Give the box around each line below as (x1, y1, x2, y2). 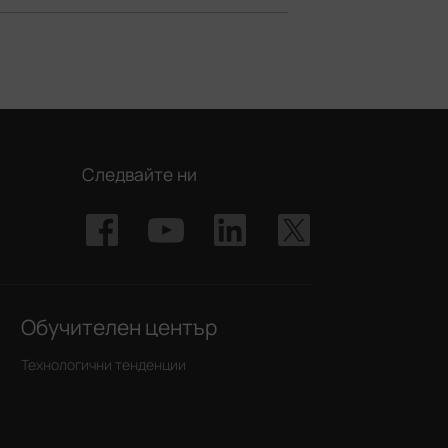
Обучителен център (21, 312, 218, 341)
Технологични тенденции (21, 354, 187, 374)
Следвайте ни (81, 161, 197, 186)
